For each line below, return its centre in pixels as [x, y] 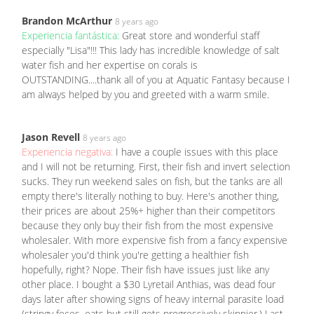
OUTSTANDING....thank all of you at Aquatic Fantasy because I [156, 79]
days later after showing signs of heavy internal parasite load [153, 299]
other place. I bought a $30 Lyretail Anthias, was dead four [149, 284]
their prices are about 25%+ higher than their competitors [149, 210]
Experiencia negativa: [69, 151]
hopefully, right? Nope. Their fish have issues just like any [145, 269]
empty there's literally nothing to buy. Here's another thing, [150, 196]
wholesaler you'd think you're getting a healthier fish [135, 254]
